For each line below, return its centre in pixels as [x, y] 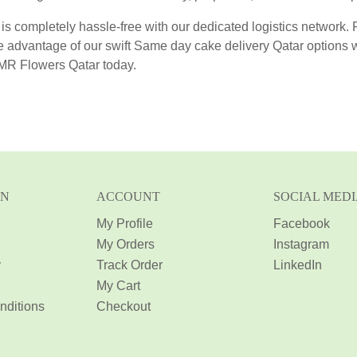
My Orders [126, 245]
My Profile [125, 224]
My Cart [119, 286]
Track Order [130, 265]
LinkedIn [297, 265]
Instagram [301, 245]
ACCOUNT [129, 197]
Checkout [124, 307]
